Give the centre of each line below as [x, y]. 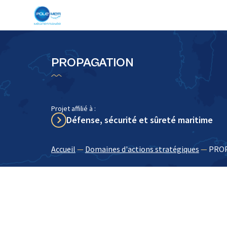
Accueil [63, 149]
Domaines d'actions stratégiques [142, 149]
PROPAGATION [92, 63]
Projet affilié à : [73, 108]
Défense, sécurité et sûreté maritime [139, 120]
